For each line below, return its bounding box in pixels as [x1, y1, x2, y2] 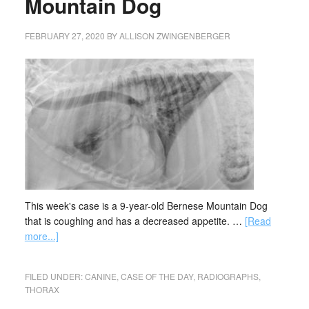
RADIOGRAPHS [197, 270, 259, 282]
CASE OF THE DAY [120, 270, 193, 282]
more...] [24, 229, 59, 243]
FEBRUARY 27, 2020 [24, 30, 105, 41]
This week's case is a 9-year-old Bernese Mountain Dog [24, 199, 268, 212]
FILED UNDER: [24, 270, 85, 282]
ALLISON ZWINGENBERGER [119, 30, 230, 41]
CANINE [84, 270, 117, 282]
